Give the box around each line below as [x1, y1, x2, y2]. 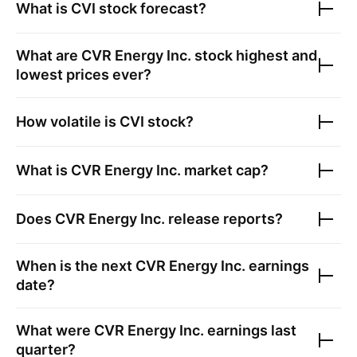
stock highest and [191, 47, 317, 64]
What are [16, 47, 81, 64]
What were [16, 322, 94, 339]
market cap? [181, 162, 269, 178]
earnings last [204, 322, 296, 339]
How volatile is [16, 113, 120, 130]
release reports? [165, 210, 283, 227]
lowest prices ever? [16, 66, 151, 83]
